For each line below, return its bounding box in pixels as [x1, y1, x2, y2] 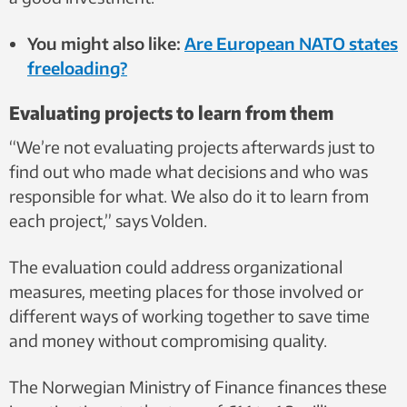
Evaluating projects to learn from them [9, 100, 333, 124]
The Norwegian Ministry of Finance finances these [9, 375, 387, 397]
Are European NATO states [184, 32, 398, 54]
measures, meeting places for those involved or [9, 280, 363, 302]
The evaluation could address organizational [9, 255, 342, 277]
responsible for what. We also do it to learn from [9, 184, 369, 206]
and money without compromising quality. [9, 329, 327, 351]
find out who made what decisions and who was [9, 160, 368, 182]
